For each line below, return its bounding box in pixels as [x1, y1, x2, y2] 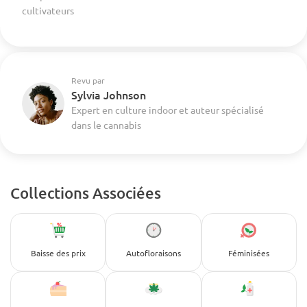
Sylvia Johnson [71, 87, 146, 102]
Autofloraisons [125, 247, 181, 258]
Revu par [71, 75, 105, 86]
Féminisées [228, 247, 270, 258]
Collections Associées [10, 184, 161, 202]
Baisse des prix [30, 247, 86, 258]
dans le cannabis [71, 119, 141, 131]
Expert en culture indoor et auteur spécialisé [71, 103, 264, 116]
